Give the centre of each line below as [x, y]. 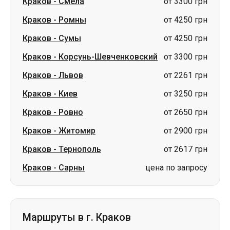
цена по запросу [176, 103]
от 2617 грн [186, 85]
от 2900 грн [186, 66]
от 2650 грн [186, 48]
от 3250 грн [186, 30]
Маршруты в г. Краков [77, 153]
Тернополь [80, 85]
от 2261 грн [186, 11]
